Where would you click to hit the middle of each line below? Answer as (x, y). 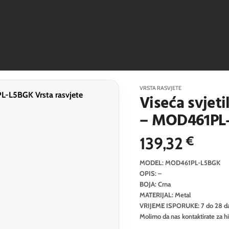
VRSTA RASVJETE (160, 88)
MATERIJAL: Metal (165, 194)
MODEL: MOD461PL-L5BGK (180, 162)
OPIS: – (150, 173)
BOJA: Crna (155, 184)
